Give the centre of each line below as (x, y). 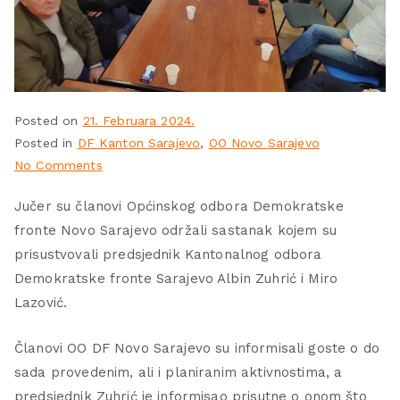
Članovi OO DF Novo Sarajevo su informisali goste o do (197, 349)
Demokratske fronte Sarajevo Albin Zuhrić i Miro (176, 279)
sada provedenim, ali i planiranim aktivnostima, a (179, 373)
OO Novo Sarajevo (264, 143)
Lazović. (41, 303)
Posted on (49, 121)
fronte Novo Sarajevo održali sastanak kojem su (175, 231)
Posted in (46, 143)
